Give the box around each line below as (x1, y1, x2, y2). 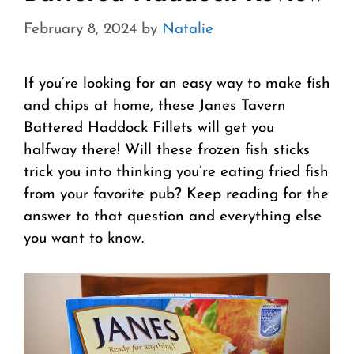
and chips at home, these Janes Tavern (24, 99, 286, 115)
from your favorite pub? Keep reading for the (24, 187, 329, 203)
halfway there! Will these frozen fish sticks (24, 143, 310, 159)
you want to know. (24, 232, 144, 247)
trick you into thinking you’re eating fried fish (24, 165, 329, 181)
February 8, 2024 (24, 22, 137, 38)
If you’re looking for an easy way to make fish (24, 77, 330, 92)
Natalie (162, 22, 213, 38)
